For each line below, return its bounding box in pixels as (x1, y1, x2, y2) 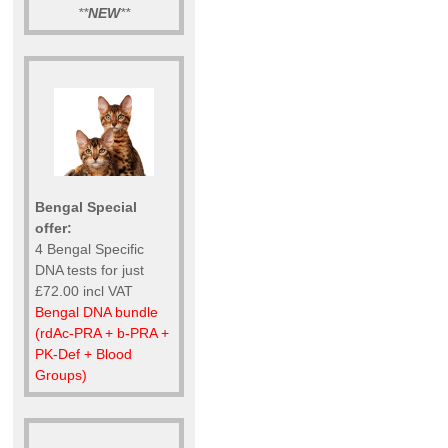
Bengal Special (35, 198, 137, 215)
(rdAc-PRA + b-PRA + (35, 324, 169, 341)
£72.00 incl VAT (35, 282, 133, 299)
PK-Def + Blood (35, 345, 132, 362)
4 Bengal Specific (35, 240, 144, 257)
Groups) (35, 366, 87, 383)
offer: (35, 219, 72, 236)
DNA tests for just (35, 261, 144, 278)
